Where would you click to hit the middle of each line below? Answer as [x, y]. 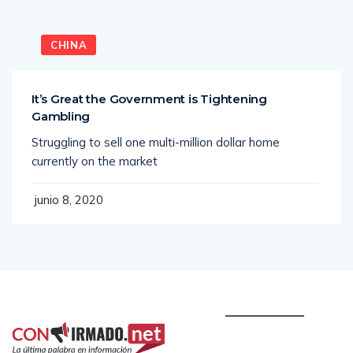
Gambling [61, 99]
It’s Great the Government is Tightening [149, 82]
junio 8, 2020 [67, 183]
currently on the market [95, 144]
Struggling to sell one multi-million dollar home [156, 125]
